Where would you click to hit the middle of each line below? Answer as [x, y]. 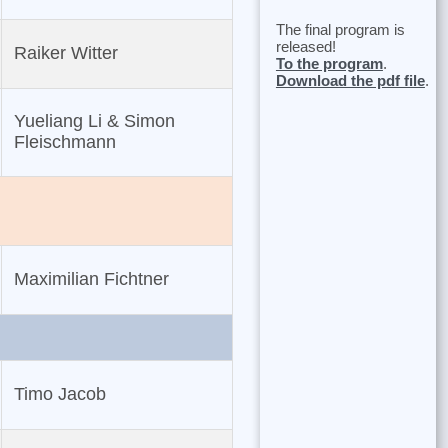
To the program [329, 63]
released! [305, 46]
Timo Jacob [59, 394]
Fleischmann [64, 142]
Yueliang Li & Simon [94, 121]
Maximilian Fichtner [91, 279]
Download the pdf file [350, 80]
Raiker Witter [65, 53]
